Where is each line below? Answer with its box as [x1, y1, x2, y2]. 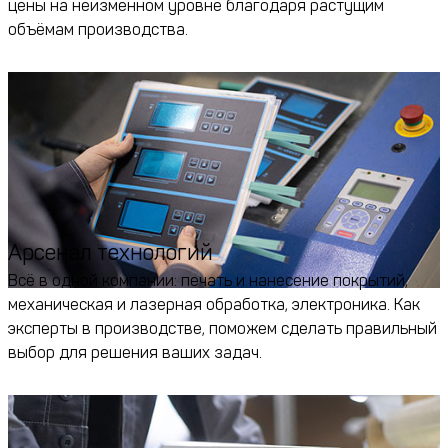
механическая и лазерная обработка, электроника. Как [8, 295, 420, 315]
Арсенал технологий [8, 239, 213, 267]
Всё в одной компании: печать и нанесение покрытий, [8, 271, 408, 291]
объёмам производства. [8, 20, 188, 40]
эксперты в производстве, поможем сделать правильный [8, 319, 437, 339]
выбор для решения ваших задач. [8, 343, 262, 363]
